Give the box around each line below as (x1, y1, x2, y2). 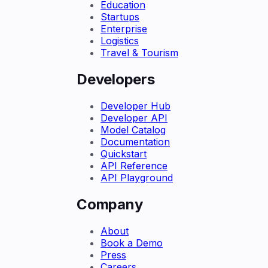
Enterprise (100, 23, 147, 35)
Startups (100, 11, 139, 23)
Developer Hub (100, 100, 170, 112)
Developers (77, 71, 155, 89)
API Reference (100, 160, 167, 172)
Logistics (100, 35, 139, 47)
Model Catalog (100, 124, 166, 136)
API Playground (100, 172, 173, 184)
